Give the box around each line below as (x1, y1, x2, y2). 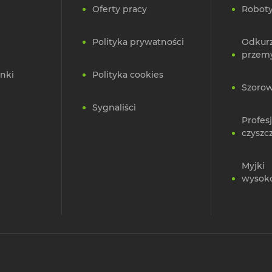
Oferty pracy (92, 4, 147, 15)
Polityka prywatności (92, 36, 184, 48)
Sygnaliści (92, 102, 136, 114)
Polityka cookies (92, 69, 163, 81)
